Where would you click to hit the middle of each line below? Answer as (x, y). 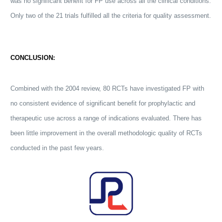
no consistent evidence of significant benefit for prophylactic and (103, 103)
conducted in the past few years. (57, 148)
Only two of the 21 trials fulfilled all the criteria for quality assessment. (111, 16)
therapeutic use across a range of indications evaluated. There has (106, 118)
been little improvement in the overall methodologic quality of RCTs (107, 133)
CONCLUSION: (33, 58)
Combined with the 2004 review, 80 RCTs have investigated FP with (108, 88)
